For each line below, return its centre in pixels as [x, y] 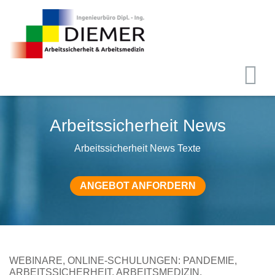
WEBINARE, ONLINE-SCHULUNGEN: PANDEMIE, [123, 260]
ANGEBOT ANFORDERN [137, 185]
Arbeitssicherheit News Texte [137, 148]
